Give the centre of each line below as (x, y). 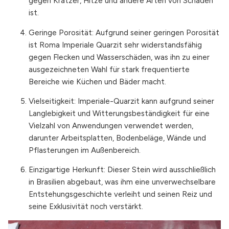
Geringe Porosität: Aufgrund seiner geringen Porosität (124, 32)
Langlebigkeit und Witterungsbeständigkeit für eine (119, 113)
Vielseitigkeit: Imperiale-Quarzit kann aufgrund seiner (121, 101)
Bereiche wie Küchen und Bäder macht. (97, 82)
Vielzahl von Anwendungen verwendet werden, (111, 125)
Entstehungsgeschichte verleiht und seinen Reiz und (120, 194)
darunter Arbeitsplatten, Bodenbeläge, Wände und (117, 138)
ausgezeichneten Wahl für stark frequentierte (109, 69)
